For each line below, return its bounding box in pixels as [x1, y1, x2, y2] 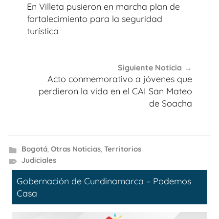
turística [27, 25, 59, 37]
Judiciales [21, 155, 56, 165]
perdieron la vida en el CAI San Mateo [39, 86, 192, 97]
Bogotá [21, 144, 47, 153]
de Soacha [149, 98, 192, 109]
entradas [15, 13, 68, 29]
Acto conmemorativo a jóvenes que [47, 73, 192, 85]
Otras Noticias [50, 144, 101, 153]
